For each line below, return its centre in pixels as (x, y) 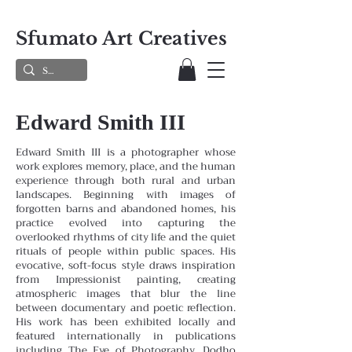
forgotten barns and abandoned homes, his (126, 208)
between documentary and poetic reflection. (126, 307)
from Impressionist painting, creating (126, 279)
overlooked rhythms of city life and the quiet (126, 236)
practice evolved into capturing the (126, 222)
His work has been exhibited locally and (126, 321)
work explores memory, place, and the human (126, 166)
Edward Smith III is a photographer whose (126, 152)
